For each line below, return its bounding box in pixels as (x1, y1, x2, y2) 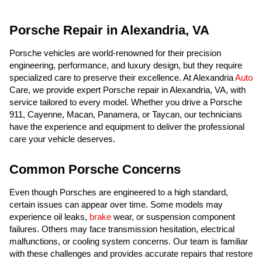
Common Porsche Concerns (9, 162, 181, 177)
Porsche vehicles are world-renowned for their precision (9, 48, 221, 58)
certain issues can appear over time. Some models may (9, 199, 223, 209)
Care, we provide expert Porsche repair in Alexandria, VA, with (9, 85, 246, 95)
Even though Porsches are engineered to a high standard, (9, 187, 228, 197)
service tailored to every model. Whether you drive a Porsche (9, 97, 242, 107)
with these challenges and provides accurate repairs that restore (9, 249, 253, 258)
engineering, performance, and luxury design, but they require (9, 60, 242, 70)
